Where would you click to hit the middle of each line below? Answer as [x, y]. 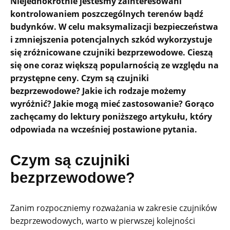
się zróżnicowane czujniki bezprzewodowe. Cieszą [112, 53]
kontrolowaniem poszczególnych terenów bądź [107, 14]
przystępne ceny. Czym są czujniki [80, 78]
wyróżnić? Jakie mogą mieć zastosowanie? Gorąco [112, 104]
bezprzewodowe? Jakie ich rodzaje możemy [98, 91]
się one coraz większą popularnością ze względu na [114, 65]
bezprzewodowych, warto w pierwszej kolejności [103, 221]
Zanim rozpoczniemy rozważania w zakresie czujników [113, 208]
